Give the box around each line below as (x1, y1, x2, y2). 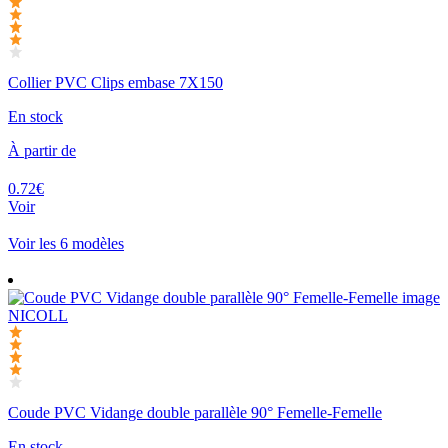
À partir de (8, 141, 76, 159)
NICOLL (8, 307, 68, 325)
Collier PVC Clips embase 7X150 (8, 73, 223, 91)
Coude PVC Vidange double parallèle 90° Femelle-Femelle (8, 403, 382, 421)
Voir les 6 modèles (8, 234, 124, 252)
